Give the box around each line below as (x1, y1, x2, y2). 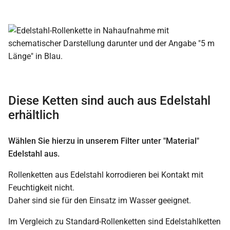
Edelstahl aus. (8, 148, 60, 159)
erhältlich (8, 107, 59, 122)
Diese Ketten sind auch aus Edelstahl (8, 93, 210, 108)
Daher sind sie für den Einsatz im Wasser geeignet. (8, 195, 191, 205)
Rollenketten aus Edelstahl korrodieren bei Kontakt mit (8, 169, 203, 180)
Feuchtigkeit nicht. (8, 182, 74, 193)
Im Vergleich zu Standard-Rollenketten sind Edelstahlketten (8, 216, 221, 226)
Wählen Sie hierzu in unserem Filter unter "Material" (8, 136, 199, 146)
